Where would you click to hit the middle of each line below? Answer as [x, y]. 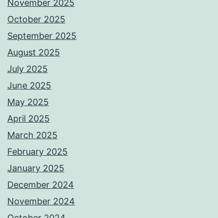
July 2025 [27, 69]
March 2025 [32, 135]
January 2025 [36, 168]
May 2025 [28, 102]
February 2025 [37, 152]
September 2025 [42, 36]
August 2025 [34, 53]
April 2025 [28, 119]
